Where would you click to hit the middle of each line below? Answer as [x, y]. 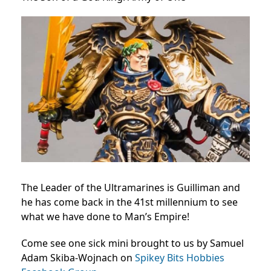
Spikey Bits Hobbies [180, 257]
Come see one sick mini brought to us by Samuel [132, 243]
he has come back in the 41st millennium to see [129, 202]
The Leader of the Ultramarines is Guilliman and [131, 187]
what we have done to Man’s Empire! [105, 216]
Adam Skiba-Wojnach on [78, 257]
